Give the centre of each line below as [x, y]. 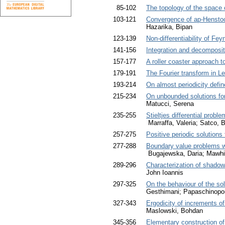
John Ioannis [165, 173]
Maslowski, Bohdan [175, 211]
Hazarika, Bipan [169, 27]
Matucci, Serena [170, 104]
